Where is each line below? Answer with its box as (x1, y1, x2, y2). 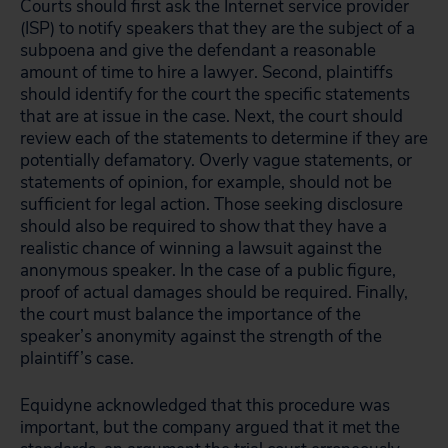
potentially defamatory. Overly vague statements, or (20, 149, 412, 172)
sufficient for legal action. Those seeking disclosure (20, 193, 403, 216)
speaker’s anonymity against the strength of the (20, 325, 382, 348)
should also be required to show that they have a (20, 215, 387, 238)
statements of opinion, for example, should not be (20, 171, 392, 194)
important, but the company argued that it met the (20, 416, 400, 439)
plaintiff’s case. (20, 347, 134, 370)
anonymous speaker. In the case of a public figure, (20, 259, 396, 282)
